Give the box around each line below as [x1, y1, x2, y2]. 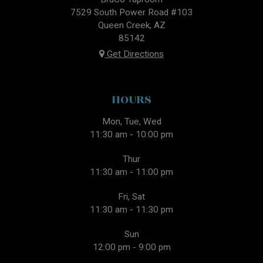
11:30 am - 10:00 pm [90, 129, 173, 140]
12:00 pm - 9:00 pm [92, 242, 171, 252]
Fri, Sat [118, 191, 145, 202]
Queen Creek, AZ [97, 20, 166, 31]
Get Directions [104, 49, 164, 59]
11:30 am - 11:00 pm [90, 167, 173, 177]
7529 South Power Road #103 [70, 7, 193, 18]
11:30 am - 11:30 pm [90, 204, 173, 215]
